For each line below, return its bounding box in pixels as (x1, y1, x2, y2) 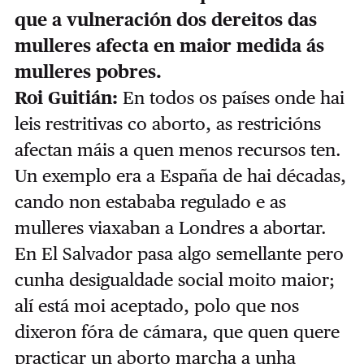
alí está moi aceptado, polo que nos (14, 295, 299, 316)
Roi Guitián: (14, 87, 118, 108)
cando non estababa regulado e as (14, 191, 286, 212)
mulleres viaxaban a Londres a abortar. (14, 217, 327, 238)
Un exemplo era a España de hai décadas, (14, 165, 346, 186)
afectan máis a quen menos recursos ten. (14, 139, 341, 160)
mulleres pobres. (14, 61, 162, 82)
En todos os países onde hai (117, 87, 344, 108)
